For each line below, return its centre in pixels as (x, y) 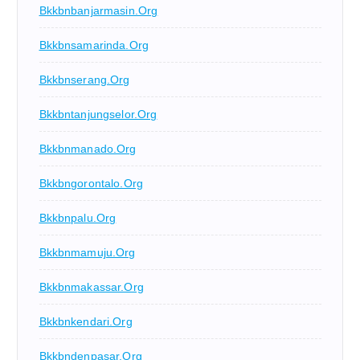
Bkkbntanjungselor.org (98, 114)
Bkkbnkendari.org (86, 321)
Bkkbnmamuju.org (87, 252)
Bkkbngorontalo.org (91, 183)
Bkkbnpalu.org (78, 217)
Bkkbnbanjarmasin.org (98, 10)
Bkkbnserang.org (84, 79)
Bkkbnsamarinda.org (94, 45)
